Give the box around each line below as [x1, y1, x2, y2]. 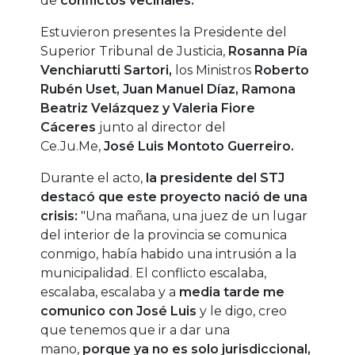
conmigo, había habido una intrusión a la [40, 246, 297, 262]
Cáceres [40, 120, 97, 136]
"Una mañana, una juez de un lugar [81, 208, 308, 224]
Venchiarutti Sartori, [40, 63, 176, 78]
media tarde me [179, 284, 285, 300]
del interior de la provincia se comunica [40, 227, 288, 243]
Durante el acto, [40, 170, 147, 186]
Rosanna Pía [228, 44, 308, 59]
